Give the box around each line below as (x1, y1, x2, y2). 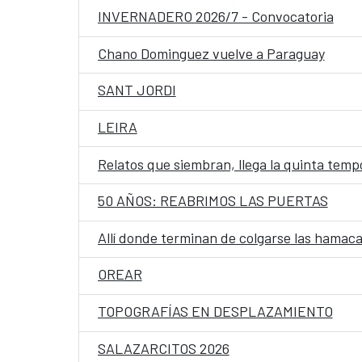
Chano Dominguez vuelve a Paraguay (97, 44, 325, 62)
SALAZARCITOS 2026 (97, 339, 229, 357)
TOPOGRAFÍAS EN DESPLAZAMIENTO (97, 302, 333, 320)
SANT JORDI (97, 81, 176, 99)
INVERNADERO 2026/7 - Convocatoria (97, 7, 334, 25)
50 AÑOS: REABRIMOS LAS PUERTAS (97, 192, 328, 210)
